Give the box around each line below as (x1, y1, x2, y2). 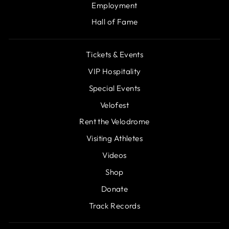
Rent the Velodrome (79, 117, 150, 127)
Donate (101, 184, 128, 194)
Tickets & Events (85, 50, 144, 60)
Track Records (88, 200, 141, 211)
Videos (102, 150, 127, 161)
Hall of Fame (91, 17, 138, 27)
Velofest (100, 100, 129, 110)
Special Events (88, 83, 141, 93)
